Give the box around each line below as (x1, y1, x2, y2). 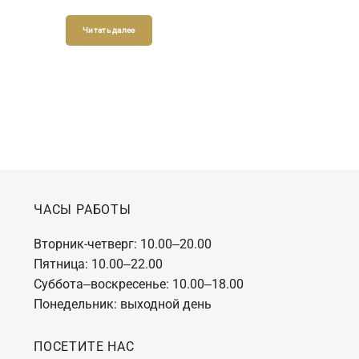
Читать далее (163, 50, 217, 60)
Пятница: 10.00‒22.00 (33, 256, 163, 272)
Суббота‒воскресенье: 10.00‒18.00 (33, 276, 244, 292)
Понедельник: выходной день (33, 296, 212, 312)
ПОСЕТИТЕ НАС (33, 338, 135, 354)
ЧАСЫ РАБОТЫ (33, 202, 131, 217)
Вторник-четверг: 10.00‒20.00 (33, 236, 212, 252)
